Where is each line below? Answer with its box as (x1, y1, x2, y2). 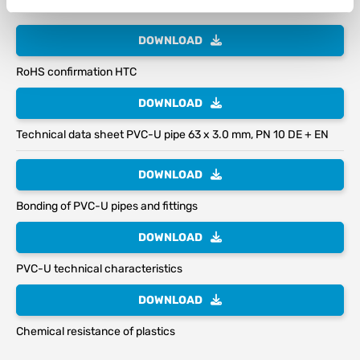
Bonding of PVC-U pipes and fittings (16, 198, 198, 213)
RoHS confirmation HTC (16, 64, 137, 79)
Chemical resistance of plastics (16, 324, 175, 338)
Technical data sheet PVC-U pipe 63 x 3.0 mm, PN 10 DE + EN (16, 127, 329, 141)
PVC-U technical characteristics (16, 261, 182, 276)
